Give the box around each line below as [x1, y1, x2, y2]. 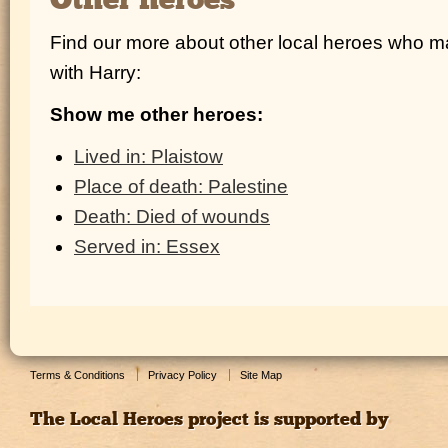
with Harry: [50, 61, 141, 83]
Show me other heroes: [50, 103, 263, 125]
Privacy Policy [148, 368, 217, 381]
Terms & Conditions [30, 368, 125, 381]
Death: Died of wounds [74, 205, 270, 227]
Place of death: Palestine [74, 175, 288, 197]
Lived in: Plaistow [74, 145, 223, 167]
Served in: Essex [74, 235, 220, 257]
